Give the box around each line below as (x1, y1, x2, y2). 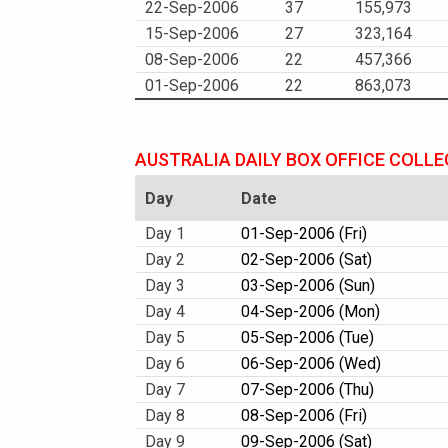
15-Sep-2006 (145, 24, 239, 43)
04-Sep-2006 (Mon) (241, 302, 380, 321)
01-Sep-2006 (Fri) (241, 224, 367, 243)
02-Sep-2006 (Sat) (241, 250, 372, 269)
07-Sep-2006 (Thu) (241, 380, 374, 399)
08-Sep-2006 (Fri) (241, 406, 367, 425)
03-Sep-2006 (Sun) (241, 276, 375, 295)
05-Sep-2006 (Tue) (241, 328, 374, 347)
